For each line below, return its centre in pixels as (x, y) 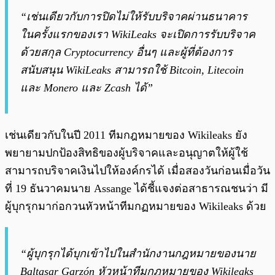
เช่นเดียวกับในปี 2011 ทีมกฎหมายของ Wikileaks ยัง (126, 135)
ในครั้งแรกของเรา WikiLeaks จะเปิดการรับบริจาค (138, 35)
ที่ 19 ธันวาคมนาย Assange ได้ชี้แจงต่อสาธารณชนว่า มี (137, 189)
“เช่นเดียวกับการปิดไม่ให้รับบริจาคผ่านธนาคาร (134, 17)
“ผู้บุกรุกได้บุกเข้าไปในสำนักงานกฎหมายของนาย (138, 254)
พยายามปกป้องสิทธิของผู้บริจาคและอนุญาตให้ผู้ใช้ (126, 153)
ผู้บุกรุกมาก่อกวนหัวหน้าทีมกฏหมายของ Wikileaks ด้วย (136, 207)
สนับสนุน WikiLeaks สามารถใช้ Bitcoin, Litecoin (132, 70)
